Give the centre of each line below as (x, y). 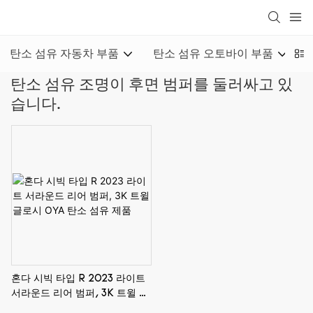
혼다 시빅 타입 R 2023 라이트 (78, 279)
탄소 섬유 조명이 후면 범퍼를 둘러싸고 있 (152, 85)
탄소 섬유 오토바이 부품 (213, 54)
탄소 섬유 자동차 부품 (64, 54)
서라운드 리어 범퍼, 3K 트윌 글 (80, 294)
